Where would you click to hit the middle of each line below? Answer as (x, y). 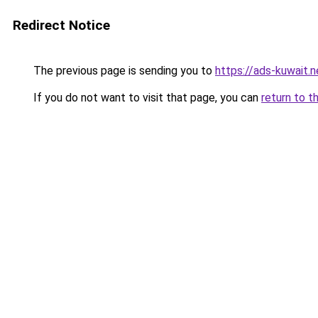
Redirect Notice (61, 25)
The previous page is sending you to (123, 71)
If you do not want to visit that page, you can (146, 98)
